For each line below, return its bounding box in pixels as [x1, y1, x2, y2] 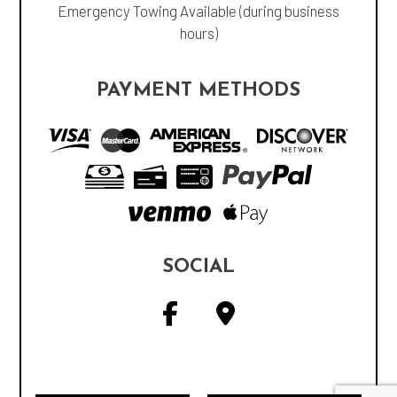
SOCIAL [162, 256, 235, 277]
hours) [179, 23, 218, 42]
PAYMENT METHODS [97, 80, 300, 101]
